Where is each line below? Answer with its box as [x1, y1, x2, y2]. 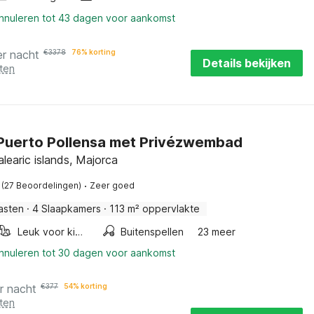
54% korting [64, 282, 107, 290]
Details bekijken [203, 56, 291, 70]
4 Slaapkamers [32, 203, 101, 214]
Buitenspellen [120, 226, 184, 238]
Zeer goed [90, 180, 135, 191]
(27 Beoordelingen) [1, 180, 81, 191]
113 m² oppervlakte [109, 203, 200, 214]
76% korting [71, 48, 116, 56]
